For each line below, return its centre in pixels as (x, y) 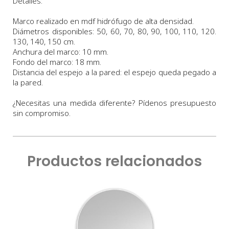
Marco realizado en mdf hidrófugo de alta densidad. (103, 21)
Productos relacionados (114, 162)
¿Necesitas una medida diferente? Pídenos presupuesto (114, 103)
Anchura (27, 52)
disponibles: (73, 31)
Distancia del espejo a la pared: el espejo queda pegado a (114, 72)
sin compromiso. (42, 113)
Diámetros (31, 31)
